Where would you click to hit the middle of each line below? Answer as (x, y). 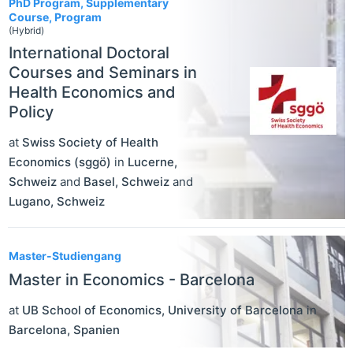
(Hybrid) (26, 30)
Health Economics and (92, 92)
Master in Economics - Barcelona (132, 279)
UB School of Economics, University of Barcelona (163, 310)
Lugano (30, 201)
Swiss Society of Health (90, 142)
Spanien (97, 329)
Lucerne (151, 162)
